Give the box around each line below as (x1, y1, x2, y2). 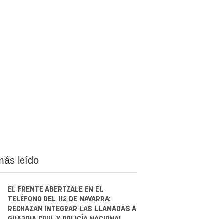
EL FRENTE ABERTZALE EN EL (7, 185, 103, 193)
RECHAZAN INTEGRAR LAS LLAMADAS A (7, 205, 136, 213)
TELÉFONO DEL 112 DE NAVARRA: (7, 195, 111, 203)
